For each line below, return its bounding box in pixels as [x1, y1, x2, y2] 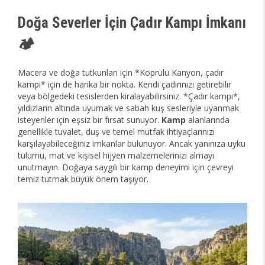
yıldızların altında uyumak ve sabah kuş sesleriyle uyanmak [18, 102, 239, 114]
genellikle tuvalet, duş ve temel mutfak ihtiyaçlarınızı [18, 126, 215, 137]
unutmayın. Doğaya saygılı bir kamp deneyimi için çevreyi [18, 161, 234, 173]
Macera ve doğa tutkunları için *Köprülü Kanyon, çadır [18, 67, 224, 78]
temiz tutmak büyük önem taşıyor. [18, 173, 148, 185]
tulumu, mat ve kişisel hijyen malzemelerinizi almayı [18, 150, 214, 161]
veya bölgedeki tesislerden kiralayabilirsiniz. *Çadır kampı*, [18, 91, 240, 102]
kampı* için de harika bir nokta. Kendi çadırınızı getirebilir [18, 79, 231, 90]
